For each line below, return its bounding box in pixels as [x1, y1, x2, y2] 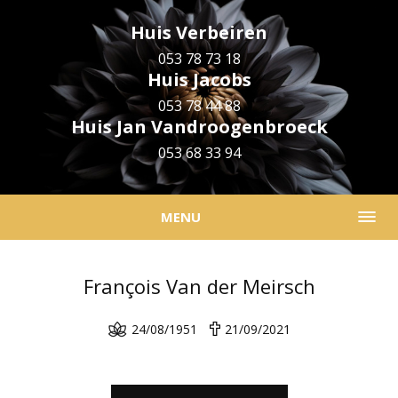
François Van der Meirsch [83, 273, 315, 299]
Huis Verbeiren [131, 20, 267, 44]
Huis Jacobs [147, 68, 251, 92]
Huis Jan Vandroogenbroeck [70, 115, 328, 139]
